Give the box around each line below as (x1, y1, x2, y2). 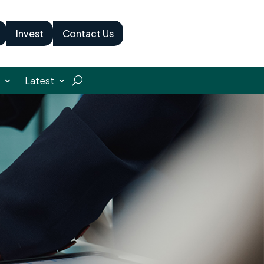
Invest (15, 27, 44, 40)
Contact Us (62, 27, 114, 40)
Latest (25, 74, 54, 87)
